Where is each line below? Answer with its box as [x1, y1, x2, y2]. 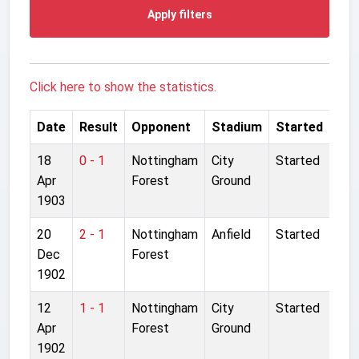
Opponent [131, 119, 191, 135]
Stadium [212, 119, 262, 135]
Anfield [212, 226, 251, 242]
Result [79, 119, 118, 135]
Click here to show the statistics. [30, 79, 216, 95]
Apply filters [147, 7, 212, 21]
